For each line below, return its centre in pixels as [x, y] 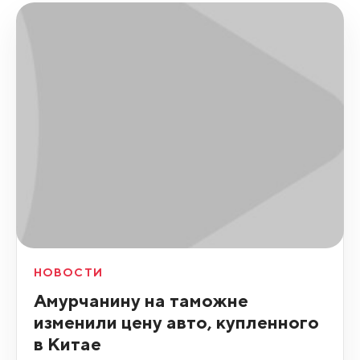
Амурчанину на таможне [141, 300]
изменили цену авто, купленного [176, 321]
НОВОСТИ [68, 272]
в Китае [67, 343]
